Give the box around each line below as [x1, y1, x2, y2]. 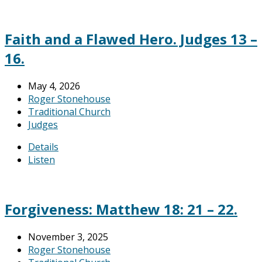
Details [28, 140, 58, 153]
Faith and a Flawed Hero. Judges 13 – [5, 29, 257, 49]
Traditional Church [28, 105, 111, 118]
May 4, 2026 [28, 79, 80, 92]
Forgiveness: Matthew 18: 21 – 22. [5, 199, 237, 219]
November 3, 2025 [28, 230, 108, 244]
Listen [28, 153, 55, 166]
